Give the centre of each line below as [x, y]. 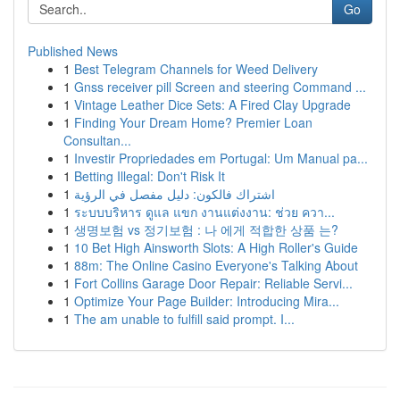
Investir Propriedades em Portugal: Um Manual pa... [221, 158]
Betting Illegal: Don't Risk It [150, 176]
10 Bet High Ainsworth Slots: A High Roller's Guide [216, 247]
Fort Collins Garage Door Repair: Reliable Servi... [213, 283]
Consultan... [97, 140]
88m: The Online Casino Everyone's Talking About [216, 265]
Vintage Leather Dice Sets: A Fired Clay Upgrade [212, 104]
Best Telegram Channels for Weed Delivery [196, 69]
